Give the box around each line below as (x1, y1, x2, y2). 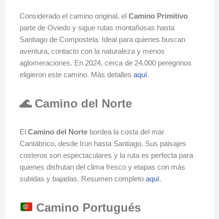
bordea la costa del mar (88, 128, 164, 136)
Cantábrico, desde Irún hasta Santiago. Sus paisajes (20, 139, 186, 148)
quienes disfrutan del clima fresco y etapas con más (20, 163, 185, 171)
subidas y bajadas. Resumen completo (20, 175, 146, 183)
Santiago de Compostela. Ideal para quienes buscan (20, 35, 185, 44)
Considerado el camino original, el (20, 12, 129, 20)
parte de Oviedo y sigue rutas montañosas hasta (20, 23, 175, 32)
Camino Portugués (33, 201, 141, 214)
